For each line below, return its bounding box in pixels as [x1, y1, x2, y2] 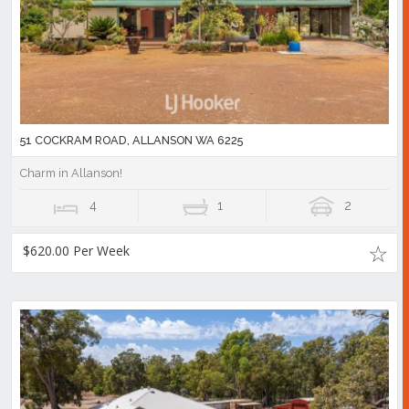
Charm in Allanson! [20, 166, 122, 181]
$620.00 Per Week [23, 241, 130, 259]
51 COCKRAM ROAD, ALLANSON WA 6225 [20, 133, 243, 148]
